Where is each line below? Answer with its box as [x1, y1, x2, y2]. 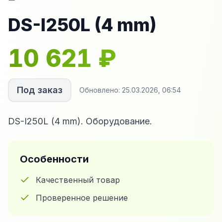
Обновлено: [79, 86, 120, 94]
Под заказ [17, 85, 62, 95]
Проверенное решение [36, 193, 128, 203]
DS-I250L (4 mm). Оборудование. [8, 116, 152, 126]
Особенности [20, 153, 89, 165]
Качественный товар [36, 175, 120, 185]
